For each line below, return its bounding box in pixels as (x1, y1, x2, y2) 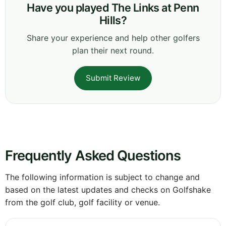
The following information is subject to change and (5, 172, 200, 183)
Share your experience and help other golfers (26, 33, 200, 43)
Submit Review (86, 73, 140, 83)
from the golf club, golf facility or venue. (5, 197, 160, 208)
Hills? (99, 14, 127, 27)
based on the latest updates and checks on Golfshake (5, 185, 211, 195)
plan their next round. (72, 45, 154, 56)
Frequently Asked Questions (5, 147, 181, 164)
